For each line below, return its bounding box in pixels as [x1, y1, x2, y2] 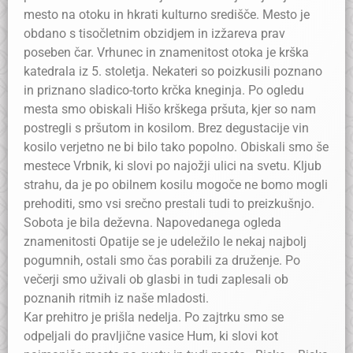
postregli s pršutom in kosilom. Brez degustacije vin [24, 121, 309, 136]
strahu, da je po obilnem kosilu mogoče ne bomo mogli [24, 177, 328, 192]
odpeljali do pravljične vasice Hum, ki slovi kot [24, 329, 278, 344]
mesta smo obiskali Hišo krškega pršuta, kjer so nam [24, 102, 316, 117]
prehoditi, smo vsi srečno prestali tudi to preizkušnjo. [24, 196, 314, 211]
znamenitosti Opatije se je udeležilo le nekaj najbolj [24, 234, 307, 249]
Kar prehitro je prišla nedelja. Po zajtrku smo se [24, 310, 284, 325]
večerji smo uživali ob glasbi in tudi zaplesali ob [24, 272, 288, 287]
